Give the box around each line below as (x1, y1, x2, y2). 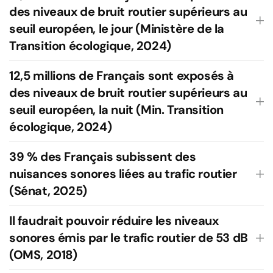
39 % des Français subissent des (9, 149, 196, 165)
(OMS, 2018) (9, 247, 77, 263)
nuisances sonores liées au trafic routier (9, 166, 237, 182)
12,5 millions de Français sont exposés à (9, 68, 235, 83)
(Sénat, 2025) (9, 183, 87, 199)
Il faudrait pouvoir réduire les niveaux (9, 213, 219, 229)
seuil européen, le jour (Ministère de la (9, 21, 225, 37)
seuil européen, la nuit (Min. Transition (9, 102, 224, 118)
